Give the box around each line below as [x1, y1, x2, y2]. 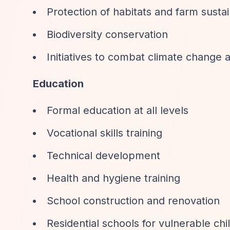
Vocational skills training [47, 127, 162, 139]
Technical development [47, 149, 160, 162]
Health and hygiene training [47, 172, 180, 184]
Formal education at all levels [47, 104, 188, 117]
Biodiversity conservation [47, 28, 168, 41]
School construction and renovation [47, 195, 220, 207]
